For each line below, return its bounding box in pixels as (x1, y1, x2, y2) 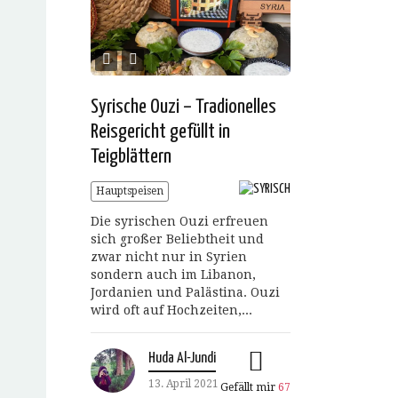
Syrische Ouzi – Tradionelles (91, 97, 276, 118)
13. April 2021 (148, 378, 219, 391)
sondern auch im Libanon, (91, 267, 256, 283)
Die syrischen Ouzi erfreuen (91, 214, 268, 229)
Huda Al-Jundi (148, 351, 216, 367)
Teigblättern (91, 147, 171, 168)
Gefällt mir (220, 381, 279, 394)
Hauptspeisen (96, 185, 163, 198)
